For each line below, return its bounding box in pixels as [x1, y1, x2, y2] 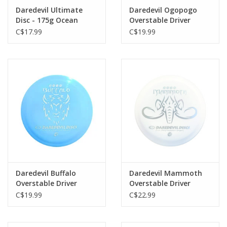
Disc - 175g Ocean [16, 15, 78, 25]
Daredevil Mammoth [129, 168, 202, 178]
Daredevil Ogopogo [129, 5, 197, 15]
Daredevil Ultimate [16, 5, 83, 15]
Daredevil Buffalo [16, 168, 76, 178]
